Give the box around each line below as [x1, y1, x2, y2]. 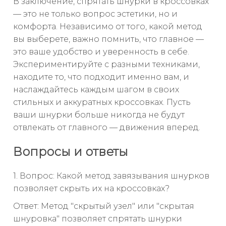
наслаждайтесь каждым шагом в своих [13, 85, 179, 95]
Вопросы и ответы [13, 144, 128, 159]
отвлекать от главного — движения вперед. [13, 123, 200, 133]
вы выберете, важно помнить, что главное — [13, 34, 204, 44]
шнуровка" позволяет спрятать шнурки [13, 214, 182, 223]
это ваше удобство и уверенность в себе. [13, 47, 189, 57]
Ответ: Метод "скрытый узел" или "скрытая [13, 201, 194, 211]
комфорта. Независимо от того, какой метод [13, 22, 202, 32]
